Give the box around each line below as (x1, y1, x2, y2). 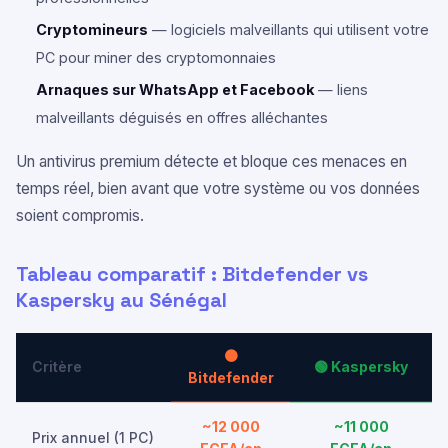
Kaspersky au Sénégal (16, 287, 227, 313)
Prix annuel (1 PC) (32, 429, 154, 446)
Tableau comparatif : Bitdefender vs (16, 261, 368, 287)
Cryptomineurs (36, 21, 148, 38)
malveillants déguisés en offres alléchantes (36, 109, 328, 126)
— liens (314, 81, 368, 98)
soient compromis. (16, 206, 144, 225)
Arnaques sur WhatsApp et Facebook (36, 81, 314, 98)
